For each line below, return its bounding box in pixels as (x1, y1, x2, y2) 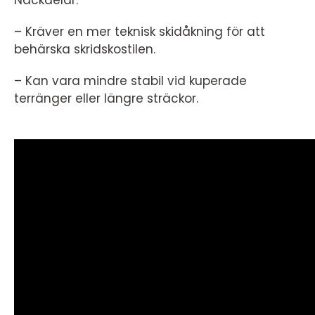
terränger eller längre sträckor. (14, 90, 198, 108)
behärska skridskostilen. (14, 41, 155, 58)
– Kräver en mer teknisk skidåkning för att (14, 23, 265, 41)
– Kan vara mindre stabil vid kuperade (14, 72, 247, 90)
